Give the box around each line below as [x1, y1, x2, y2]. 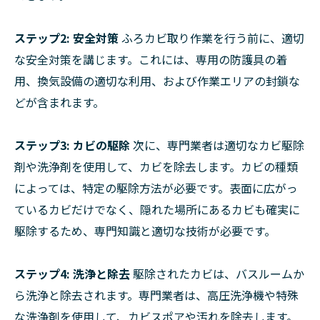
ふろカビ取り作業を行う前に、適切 [119, 29, 304, 47]
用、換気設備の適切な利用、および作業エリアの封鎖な [14, 72, 300, 90]
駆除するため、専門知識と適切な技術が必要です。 [14, 222, 276, 240]
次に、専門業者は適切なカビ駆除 [130, 136, 304, 154]
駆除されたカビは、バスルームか [130, 265, 304, 283]
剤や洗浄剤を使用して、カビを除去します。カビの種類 [14, 158, 298, 176]
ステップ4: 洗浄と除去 [14, 265, 130, 283]
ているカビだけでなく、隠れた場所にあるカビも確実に [14, 201, 300, 219]
